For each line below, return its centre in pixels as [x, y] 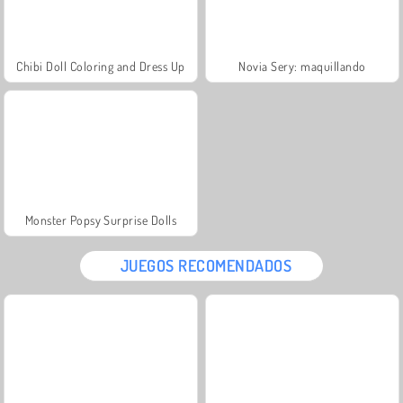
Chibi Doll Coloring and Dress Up [101, 66]
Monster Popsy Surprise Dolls [101, 219]
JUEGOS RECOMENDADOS [206, 265]
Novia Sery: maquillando [302, 66]
